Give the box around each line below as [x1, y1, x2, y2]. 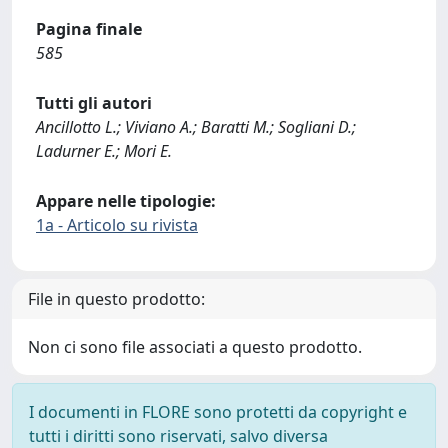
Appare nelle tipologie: [36, 190, 216, 212]
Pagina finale [36, 18, 142, 40]
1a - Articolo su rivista [36, 214, 198, 236]
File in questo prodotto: [28, 288, 205, 310]
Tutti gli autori [36, 92, 152, 114]
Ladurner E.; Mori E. [36, 140, 172, 162]
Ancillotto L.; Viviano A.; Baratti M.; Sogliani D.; [36, 116, 356, 138]
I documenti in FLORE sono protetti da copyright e [29, 401, 407, 423]
